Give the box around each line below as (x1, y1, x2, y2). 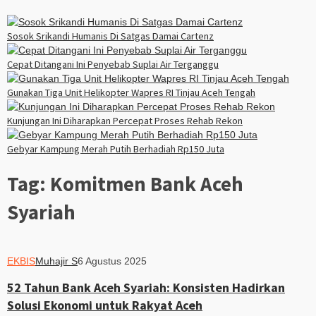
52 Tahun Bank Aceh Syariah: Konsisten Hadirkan (7, 279, 285, 296)
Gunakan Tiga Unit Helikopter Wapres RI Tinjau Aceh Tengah (7, 86, 255, 99)
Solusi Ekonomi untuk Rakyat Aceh (7, 296, 202, 313)
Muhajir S (35, 255, 78, 267)
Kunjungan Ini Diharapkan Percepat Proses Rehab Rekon (7, 114, 243, 128)
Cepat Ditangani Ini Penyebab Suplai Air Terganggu (7, 58, 219, 71)
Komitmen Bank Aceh (50, 171, 243, 197)
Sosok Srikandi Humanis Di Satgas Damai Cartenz (7, 30, 214, 43)
